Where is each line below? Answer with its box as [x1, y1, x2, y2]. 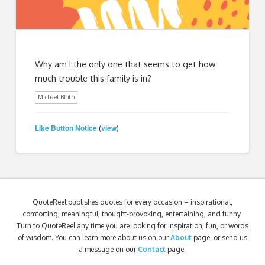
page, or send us [193, 232, 247, 242]
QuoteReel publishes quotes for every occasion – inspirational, [32, 197, 232, 206]
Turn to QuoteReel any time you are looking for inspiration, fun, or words [16, 221, 248, 230]
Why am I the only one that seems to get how [35, 58, 216, 69]
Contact [138, 244, 166, 254]
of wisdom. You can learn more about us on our [17, 232, 170, 242]
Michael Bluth [38, 93, 75, 101]
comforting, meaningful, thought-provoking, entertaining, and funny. [22, 209, 243, 218]
